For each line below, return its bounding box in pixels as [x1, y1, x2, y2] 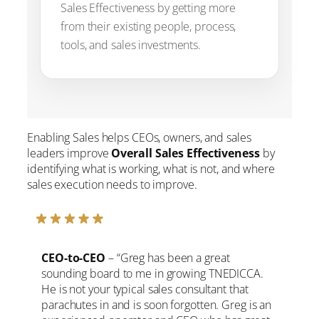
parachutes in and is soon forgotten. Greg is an [41, 296, 272, 313]
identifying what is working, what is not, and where [27, 160, 275, 177]
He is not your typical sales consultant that [41, 281, 249, 297]
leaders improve [27, 145, 112, 161]
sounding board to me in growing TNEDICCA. [41, 265, 263, 281]
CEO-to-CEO [41, 249, 105, 266]
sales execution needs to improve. [27, 176, 197, 192]
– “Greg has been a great [105, 249, 230, 266]
